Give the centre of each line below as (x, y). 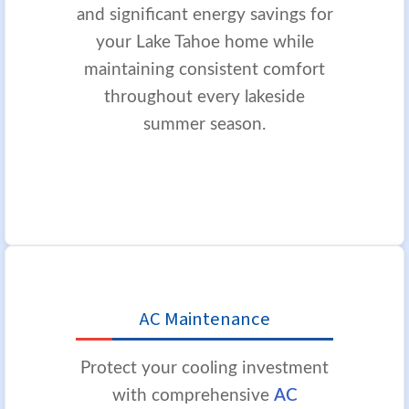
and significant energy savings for (204, 15)
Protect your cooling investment (204, 368)
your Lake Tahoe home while (204, 42)
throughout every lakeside (204, 97)
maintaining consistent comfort (204, 69)
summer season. (204, 124)
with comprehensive (193, 395)
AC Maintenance (204, 319)
